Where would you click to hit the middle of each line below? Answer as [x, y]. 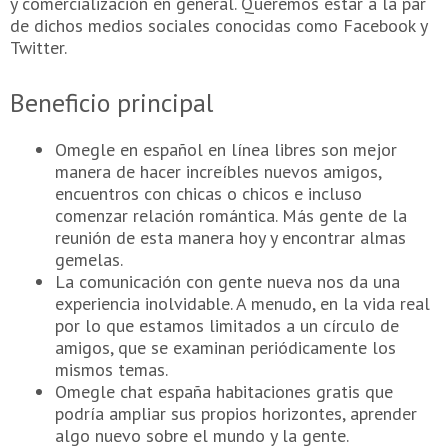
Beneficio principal [111, 102]
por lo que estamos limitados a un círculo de [227, 325]
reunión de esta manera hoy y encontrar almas [230, 237]
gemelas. [89, 259]
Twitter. [38, 48]
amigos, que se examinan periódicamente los [225, 347]
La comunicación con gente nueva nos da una [227, 281]
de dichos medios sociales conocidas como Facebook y [218, 26]
